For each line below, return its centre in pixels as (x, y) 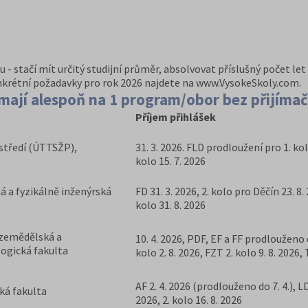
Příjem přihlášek (176, 117)
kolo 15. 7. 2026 (170, 161)
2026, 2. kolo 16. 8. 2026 (189, 300)
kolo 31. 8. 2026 (170, 205)
